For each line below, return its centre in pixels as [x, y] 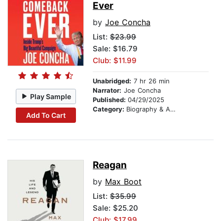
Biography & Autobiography [148, 109]
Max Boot [123, 182]
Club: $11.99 [115, 61]
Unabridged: [112, 81]
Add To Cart [46, 115]
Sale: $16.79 [115, 49]
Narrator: [107, 91]
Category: [110, 109]
